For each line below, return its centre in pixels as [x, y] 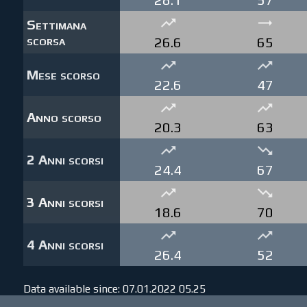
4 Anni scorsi [65, 245]
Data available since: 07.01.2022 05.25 [114, 289]
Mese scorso [63, 75]
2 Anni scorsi [65, 160]
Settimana [56, 25]
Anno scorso [64, 117]
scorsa [46, 40]
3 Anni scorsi [65, 202]
